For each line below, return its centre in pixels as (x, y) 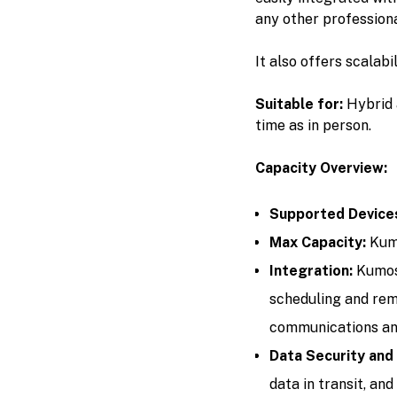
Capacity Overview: (321, 168)
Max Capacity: (319, 242)
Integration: (312, 271)
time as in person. (313, 125)
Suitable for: (300, 104)
